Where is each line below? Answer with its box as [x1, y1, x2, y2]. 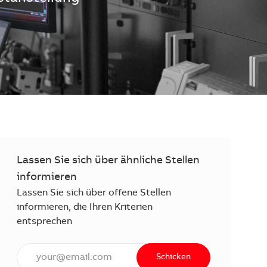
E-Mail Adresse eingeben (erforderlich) [16, 244, 188, 254]
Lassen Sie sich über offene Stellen [17, 188, 172, 198]
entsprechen [17, 216, 73, 226]
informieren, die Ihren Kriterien [17, 202, 153, 212]
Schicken [156, 253, 191, 262]
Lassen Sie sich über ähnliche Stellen [17, 155, 200, 166]
